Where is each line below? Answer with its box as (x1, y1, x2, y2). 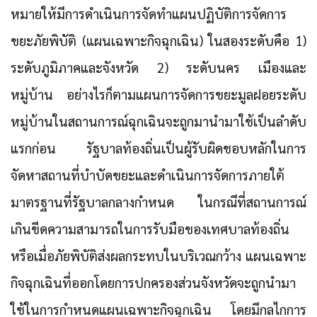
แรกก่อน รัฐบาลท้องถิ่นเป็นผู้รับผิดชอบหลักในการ (11, 139, 306, 157)
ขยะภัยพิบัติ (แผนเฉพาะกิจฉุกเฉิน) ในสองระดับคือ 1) (11, 32, 306, 50)
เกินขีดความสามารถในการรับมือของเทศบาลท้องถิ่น (11, 220, 289, 238)
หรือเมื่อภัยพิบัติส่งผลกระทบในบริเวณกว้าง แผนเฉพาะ (11, 247, 306, 265)
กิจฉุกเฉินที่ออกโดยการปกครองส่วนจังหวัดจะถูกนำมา (11, 274, 296, 292)
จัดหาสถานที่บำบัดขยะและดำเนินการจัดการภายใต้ (11, 166, 284, 184)
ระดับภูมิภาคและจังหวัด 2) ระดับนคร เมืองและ (11, 59, 306, 76)
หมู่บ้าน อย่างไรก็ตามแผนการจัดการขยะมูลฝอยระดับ (11, 86, 306, 103)
